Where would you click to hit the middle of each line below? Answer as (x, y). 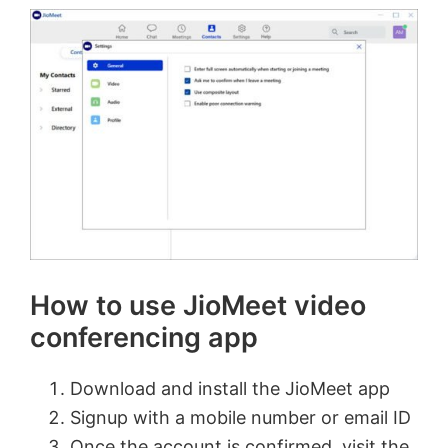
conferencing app (144, 337)
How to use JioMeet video (198, 305)
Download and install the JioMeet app (230, 388)
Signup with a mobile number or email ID (240, 417)
